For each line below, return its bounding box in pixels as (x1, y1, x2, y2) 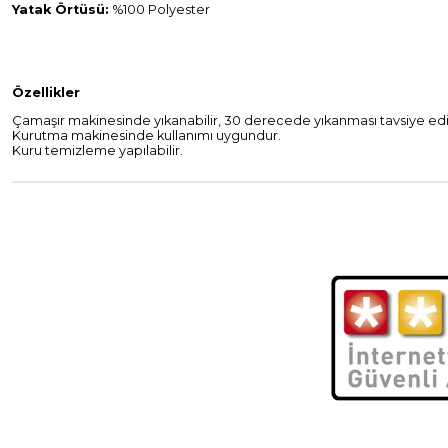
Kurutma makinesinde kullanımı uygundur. (12, 128, 281, 144)
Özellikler (12, 85, 80, 101)
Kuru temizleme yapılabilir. (12, 143, 183, 159)
